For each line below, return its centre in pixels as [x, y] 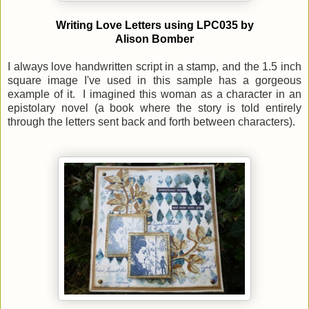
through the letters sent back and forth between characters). [151, 121]
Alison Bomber [154, 39]
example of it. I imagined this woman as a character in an [154, 94]
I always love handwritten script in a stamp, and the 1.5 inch [154, 66]
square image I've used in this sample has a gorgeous [154, 80]
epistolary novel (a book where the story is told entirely [154, 108]
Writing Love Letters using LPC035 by [154, 25]
